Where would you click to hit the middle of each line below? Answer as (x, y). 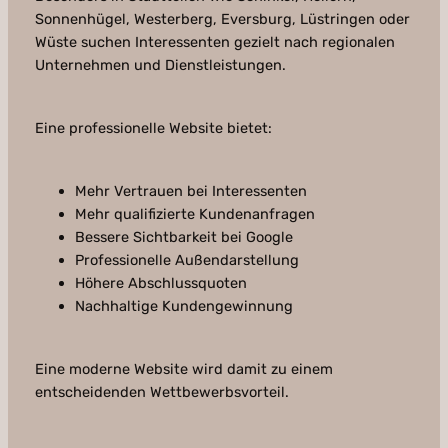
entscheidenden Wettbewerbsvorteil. (161, 392)
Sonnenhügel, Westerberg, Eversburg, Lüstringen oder (222, 19)
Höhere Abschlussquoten (160, 283)
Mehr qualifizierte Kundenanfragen (194, 214)
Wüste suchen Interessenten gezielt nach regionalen (214, 42)
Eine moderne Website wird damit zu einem (183, 369)
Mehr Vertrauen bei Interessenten (190, 191)
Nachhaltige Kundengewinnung (183, 306)
